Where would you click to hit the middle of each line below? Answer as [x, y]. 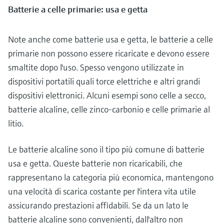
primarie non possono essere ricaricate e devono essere [109, 53]
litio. [16, 123]
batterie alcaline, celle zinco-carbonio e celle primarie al [109, 109]
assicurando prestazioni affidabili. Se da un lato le [98, 205]
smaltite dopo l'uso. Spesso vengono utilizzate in [96, 67]
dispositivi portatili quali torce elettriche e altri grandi [104, 81]
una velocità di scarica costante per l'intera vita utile [102, 191]
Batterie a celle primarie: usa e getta [78, 9]
